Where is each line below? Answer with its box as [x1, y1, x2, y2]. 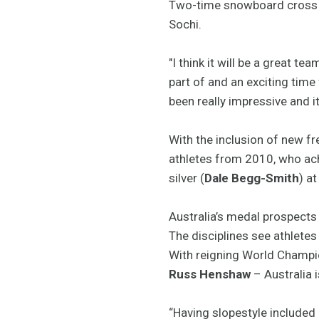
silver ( [169, 170, 204, 185]
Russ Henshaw [169, 266, 251, 281]
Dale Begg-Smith [204, 170, 299, 185]
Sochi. [169, 16, 202, 31]
